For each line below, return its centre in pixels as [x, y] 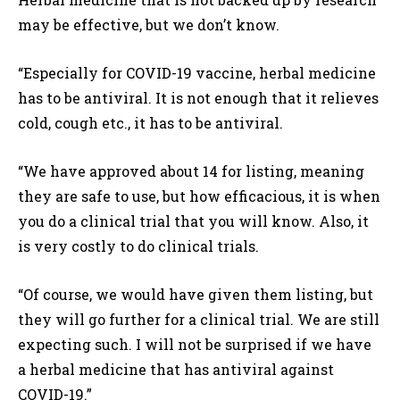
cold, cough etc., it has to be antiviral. [150, 123]
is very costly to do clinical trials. [138, 246]
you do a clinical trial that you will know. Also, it [193, 221]
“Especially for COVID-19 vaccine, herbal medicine [197, 73]
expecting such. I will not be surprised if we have [195, 345]
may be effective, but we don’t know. [149, 25]
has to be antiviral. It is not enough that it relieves [198, 98]
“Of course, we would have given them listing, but [196, 295]
